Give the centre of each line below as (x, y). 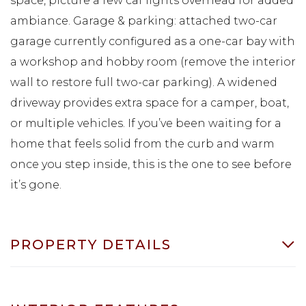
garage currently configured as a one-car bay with (153, 41)
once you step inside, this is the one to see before (151, 164)
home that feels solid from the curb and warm (142, 143)
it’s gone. (36, 184)
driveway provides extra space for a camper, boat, (150, 102)
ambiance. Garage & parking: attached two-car (144, 20)
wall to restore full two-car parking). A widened (144, 82)
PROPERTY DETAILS (91, 244)
